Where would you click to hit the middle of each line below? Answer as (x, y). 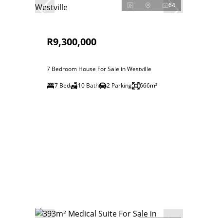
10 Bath (88, 85)
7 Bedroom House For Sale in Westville (99, 69)
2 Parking (119, 85)
